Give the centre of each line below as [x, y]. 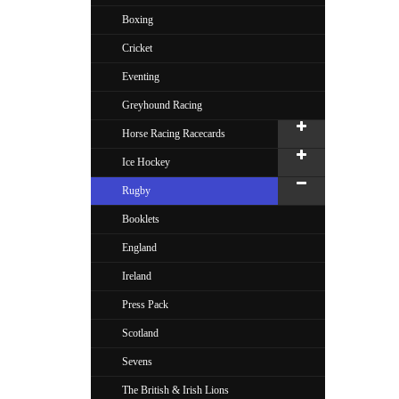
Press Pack [145, 305]
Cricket [137, 48]
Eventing [141, 77]
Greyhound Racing [162, 105]
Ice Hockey [146, 162]
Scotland [140, 333]
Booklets [141, 219]
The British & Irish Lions [175, 390]
